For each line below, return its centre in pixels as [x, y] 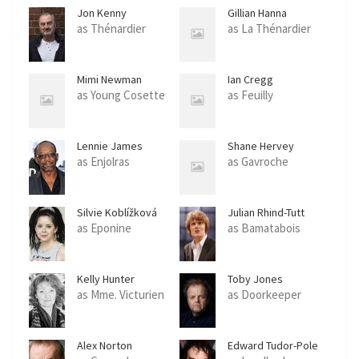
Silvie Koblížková [117, 212]
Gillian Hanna [257, 13]
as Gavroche [258, 161]
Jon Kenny [102, 13]
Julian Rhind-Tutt [266, 212]
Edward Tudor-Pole [273, 345]
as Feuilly [250, 95]
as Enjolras [103, 161]
